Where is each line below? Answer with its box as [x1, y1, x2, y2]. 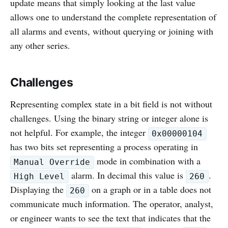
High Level [14, 172, 65, 182]
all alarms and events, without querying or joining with [10, 25, 213, 38]
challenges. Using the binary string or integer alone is [10, 112, 208, 125]
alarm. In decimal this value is [68, 169, 186, 182]
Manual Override [14, 157, 91, 167]
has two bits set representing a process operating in [10, 140, 198, 153]
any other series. [10, 39, 70, 52]
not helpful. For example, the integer [10, 126, 148, 139]
